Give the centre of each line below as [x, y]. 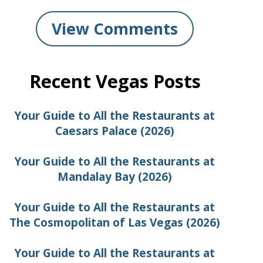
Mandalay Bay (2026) [115, 176]
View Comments [115, 28]
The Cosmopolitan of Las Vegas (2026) [115, 222]
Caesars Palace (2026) [115, 131]
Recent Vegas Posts [115, 81]
